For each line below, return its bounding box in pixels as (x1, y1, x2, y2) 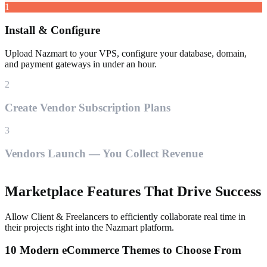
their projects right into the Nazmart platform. (5, 222, 174, 232)
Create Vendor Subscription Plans (5, 101, 170, 114)
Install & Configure (5, 24, 100, 37)
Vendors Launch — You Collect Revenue (5, 147, 203, 160)
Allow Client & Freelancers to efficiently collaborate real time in (5, 211, 246, 222)
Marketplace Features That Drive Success (5, 183, 261, 199)
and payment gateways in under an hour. (5, 58, 157, 69)
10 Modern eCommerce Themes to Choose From (5, 244, 241, 257)
